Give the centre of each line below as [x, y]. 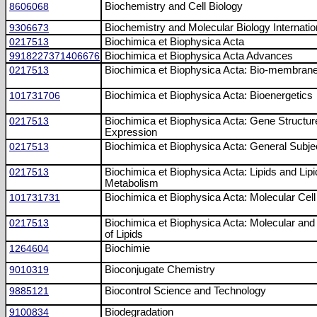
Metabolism [132, 183]
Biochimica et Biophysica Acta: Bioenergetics [209, 96]
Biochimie [127, 248]
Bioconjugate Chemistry [160, 270]
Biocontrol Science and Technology [185, 291]
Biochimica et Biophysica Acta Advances [199, 56]
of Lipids [124, 234]
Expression [131, 132]
